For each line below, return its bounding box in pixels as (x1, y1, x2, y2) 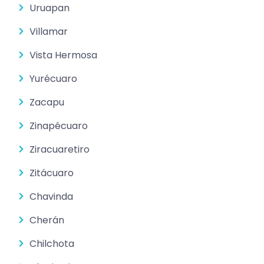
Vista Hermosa (29, 48, 97, 62)
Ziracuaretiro (29, 142, 90, 156)
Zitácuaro (29, 166, 74, 180)
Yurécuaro (29, 71, 77, 85)
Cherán (29, 213, 64, 227)
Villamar (29, 24, 68, 38)
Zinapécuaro (29, 118, 88, 133)
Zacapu (29, 95, 64, 109)
